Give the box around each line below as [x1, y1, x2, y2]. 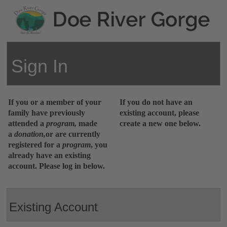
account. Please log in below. [8, 161, 105, 170]
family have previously [8, 108, 86, 117]
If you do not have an [119, 97, 193, 106]
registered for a [8, 140, 63, 149]
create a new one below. [119, 119, 201, 128]
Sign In [11, 55, 68, 77]
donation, [14, 129, 46, 138]
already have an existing [8, 150, 91, 160]
